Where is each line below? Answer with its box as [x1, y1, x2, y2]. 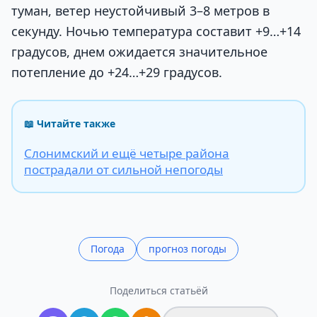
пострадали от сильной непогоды [24, 161, 223, 178]
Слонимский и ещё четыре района [24, 144, 229, 161]
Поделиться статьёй [109, 283, 208, 297]
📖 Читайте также [24, 116, 115, 130]
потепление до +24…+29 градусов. [11, 63, 222, 81]
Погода [91, 241, 125, 255]
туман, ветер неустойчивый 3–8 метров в [11, 1, 270, 19]
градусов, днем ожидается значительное [11, 42, 267, 60]
